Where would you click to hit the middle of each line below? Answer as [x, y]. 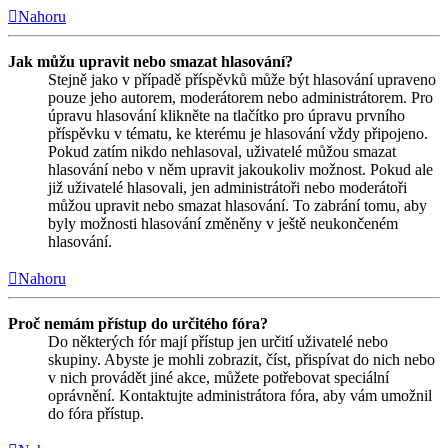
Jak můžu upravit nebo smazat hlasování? [150, 62]
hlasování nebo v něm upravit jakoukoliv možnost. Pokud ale [240, 170]
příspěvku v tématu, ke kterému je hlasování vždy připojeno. [238, 134]
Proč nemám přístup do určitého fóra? [138, 324]
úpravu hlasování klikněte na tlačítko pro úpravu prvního [226, 116]
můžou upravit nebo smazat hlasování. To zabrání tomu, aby [237, 206]
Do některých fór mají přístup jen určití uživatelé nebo [218, 342]
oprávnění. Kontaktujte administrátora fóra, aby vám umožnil [240, 396]
